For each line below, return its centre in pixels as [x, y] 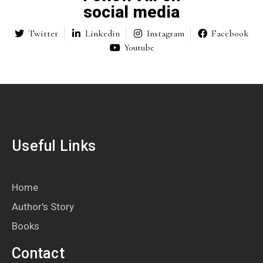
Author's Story [43, 206]
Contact [38, 253]
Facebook [230, 33]
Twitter [43, 33]
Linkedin [102, 33]
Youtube [139, 47]
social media [131, 12]
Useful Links [54, 146]
